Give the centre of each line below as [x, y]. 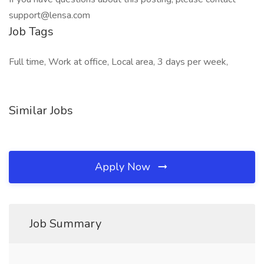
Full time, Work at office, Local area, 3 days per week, [118, 62]
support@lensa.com [49, 15]
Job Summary [65, 224]
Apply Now [124, 167]
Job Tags [31, 32]
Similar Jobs [41, 110]
